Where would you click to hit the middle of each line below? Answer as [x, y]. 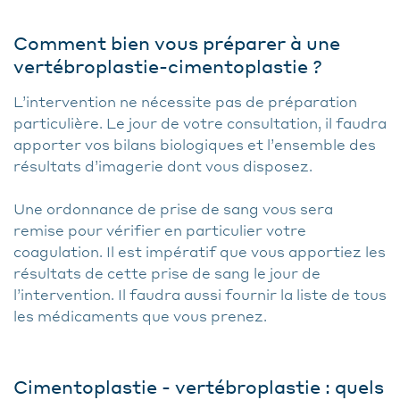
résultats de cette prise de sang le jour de [167, 273]
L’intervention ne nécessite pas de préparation [185, 101]
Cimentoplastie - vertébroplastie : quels [199, 387]
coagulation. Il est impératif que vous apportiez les [200, 251]
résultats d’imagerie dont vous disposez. [167, 166]
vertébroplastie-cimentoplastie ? [168, 66]
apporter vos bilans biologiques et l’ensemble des [195, 144]
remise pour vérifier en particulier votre [160, 230]
